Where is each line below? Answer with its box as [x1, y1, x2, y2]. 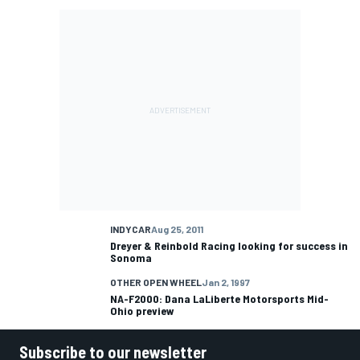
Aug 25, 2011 [151, 223, 203, 235]
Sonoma [110, 250, 152, 264]
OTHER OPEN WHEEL [110, 276, 202, 288]
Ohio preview [110, 303, 174, 317]
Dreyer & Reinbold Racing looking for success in [110, 238, 348, 252]
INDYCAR [110, 223, 151, 235]
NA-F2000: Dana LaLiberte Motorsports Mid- [110, 291, 329, 305]
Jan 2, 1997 [202, 276, 250, 288]
